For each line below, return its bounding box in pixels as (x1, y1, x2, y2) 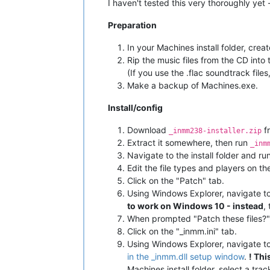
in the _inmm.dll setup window (127, 251, 244, 262)
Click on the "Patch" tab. (127, 175, 224, 186)
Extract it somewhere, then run (127, 137, 250, 148)
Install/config (108, 102, 163, 113)
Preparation (108, 19, 157, 30)
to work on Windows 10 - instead (127, 200, 263, 211)
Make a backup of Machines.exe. (127, 80, 258, 90)
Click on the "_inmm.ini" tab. (127, 225, 237, 236)
